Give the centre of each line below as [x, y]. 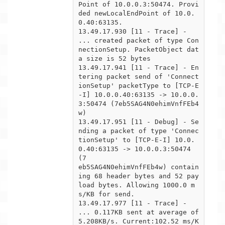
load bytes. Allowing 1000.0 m [137, 185]
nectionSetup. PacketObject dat [139, 49]
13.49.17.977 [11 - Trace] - [133, 203]
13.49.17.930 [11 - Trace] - [133, 31]
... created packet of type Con [139, 40]
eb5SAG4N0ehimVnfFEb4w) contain [139, 167]
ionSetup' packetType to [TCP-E [139, 85]
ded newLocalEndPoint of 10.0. [137, 13]
